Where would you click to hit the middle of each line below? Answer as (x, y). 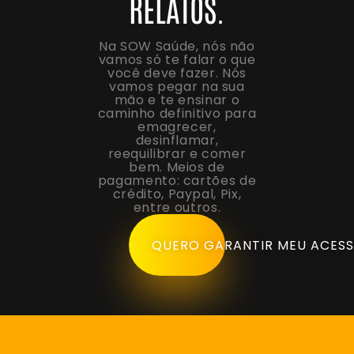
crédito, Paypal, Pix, (177, 194)
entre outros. (177, 208)
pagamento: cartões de (177, 181)
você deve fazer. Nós (177, 73)
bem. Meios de (177, 168)
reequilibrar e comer (177, 154)
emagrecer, (177, 127)
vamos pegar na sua (177, 87)
